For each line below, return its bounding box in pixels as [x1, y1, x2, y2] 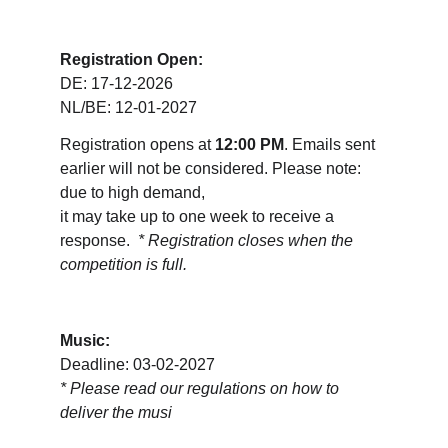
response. [60, 232, 138, 250]
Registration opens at [60, 136, 215, 154]
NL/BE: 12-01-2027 [60, 98, 197, 116]
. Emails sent [284, 136, 379, 154]
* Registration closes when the [138, 232, 357, 250]
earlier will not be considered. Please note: [60, 160, 365, 178]
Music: [60, 331, 110, 349]
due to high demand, [60, 184, 209, 202]
